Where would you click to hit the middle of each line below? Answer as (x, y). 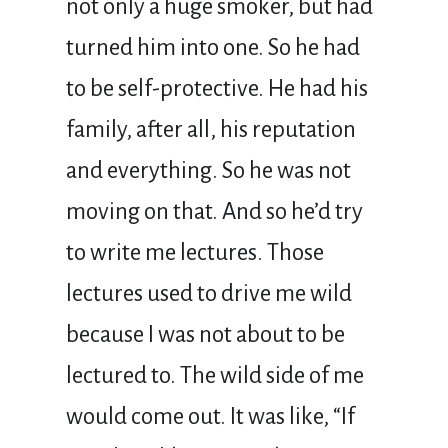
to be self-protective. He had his (217, 88)
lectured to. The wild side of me (215, 375)
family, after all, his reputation (211, 129)
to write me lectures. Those (195, 252)
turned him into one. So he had (213, 47)
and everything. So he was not (208, 170)
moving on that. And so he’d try (214, 211)
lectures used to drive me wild (209, 293)
